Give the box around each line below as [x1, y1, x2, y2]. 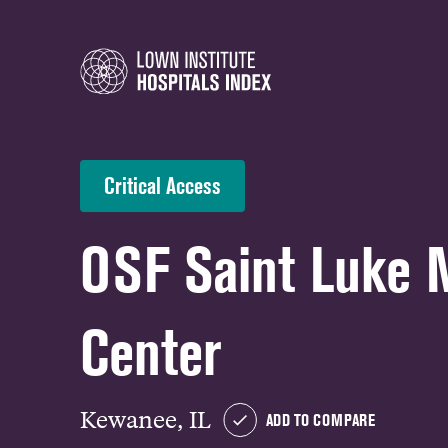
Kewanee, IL [80, 404, 211, 433]
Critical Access [104, 172, 221, 199]
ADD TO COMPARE [266, 410, 375, 430]
